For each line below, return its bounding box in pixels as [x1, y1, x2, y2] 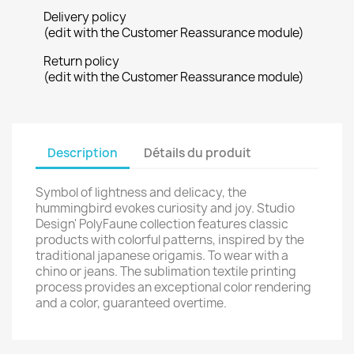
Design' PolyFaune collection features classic [36, 216, 288, 232]
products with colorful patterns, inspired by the [36, 232, 304, 248]
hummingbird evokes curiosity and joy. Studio [36, 200, 295, 217]
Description [47, 144, 118, 161]
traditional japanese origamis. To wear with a [36, 247, 288, 264]
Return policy [43, 53, 119, 70]
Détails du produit [144, 144, 252, 161]
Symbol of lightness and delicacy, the [36, 184, 247, 201]
